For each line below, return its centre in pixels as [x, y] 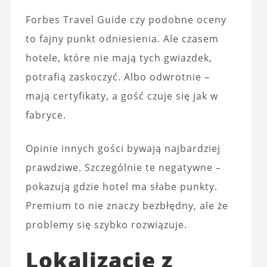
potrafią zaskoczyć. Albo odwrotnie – [117, 77]
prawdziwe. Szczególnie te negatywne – [123, 167]
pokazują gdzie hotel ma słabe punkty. [121, 187]
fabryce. [46, 115]
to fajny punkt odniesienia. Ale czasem [122, 39]
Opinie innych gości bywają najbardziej [123, 148]
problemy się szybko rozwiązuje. [106, 225]
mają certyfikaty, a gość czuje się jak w [122, 96]
